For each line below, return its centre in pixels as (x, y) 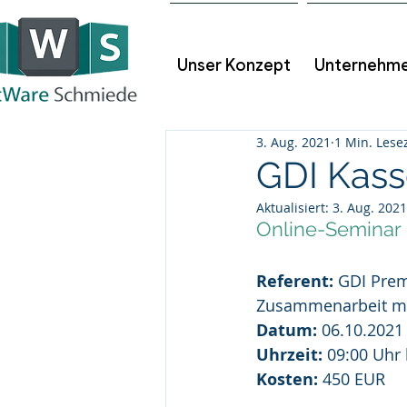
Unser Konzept (234, 65)
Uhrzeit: (289, 355)
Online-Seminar (329, 229)
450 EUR (352, 379)
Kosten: (287, 379)
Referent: (297, 281)
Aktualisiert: (294, 208)
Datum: (287, 330)
